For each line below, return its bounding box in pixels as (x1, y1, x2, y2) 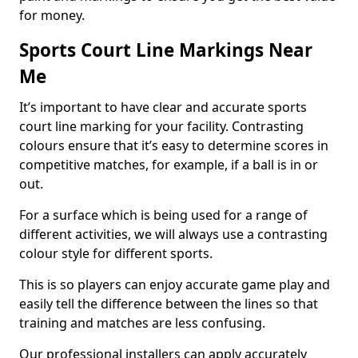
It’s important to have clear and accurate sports (19, 98, 307, 116)
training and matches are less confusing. (19, 314, 265, 332)
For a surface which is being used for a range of (19, 206, 308, 224)
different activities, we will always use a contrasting (19, 225, 328, 243)
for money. (19, 6, 85, 24)
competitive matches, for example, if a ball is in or (19, 156, 318, 173)
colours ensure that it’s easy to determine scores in (19, 137, 328, 154)
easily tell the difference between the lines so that (19, 295, 318, 312)
